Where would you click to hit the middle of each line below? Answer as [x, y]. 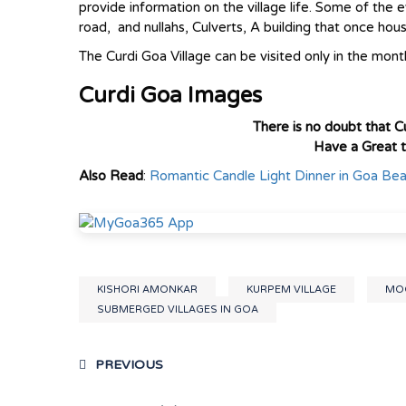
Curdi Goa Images [170, 96]
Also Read [111, 176]
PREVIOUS [129, 365]
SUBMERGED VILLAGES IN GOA [178, 310]
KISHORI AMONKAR [147, 290]
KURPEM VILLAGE [291, 290]
